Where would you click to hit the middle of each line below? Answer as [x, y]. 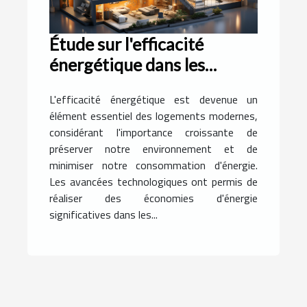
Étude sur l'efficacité [126, 44]
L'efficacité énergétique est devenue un [153, 100]
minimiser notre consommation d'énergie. [153, 165]
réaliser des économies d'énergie [153, 198]
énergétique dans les [127, 65]
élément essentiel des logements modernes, [153, 116]
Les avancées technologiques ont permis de [153, 182]
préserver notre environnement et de [153, 149]
